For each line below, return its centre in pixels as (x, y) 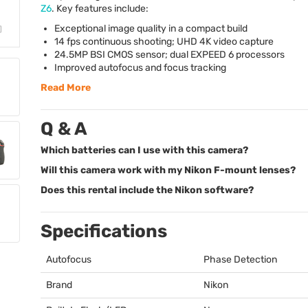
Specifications (104, 231)
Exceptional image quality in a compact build (151, 29)
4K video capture (235, 42)
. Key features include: (100, 9)
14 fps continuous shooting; (115, 42)
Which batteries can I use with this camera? (144, 150)
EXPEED (208, 55)
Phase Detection (240, 260)
